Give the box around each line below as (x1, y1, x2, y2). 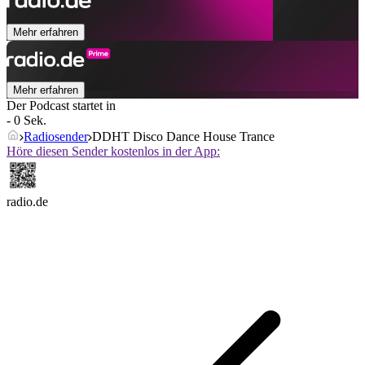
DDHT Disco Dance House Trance (92, 130, 275, 144)
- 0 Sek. (7, 113, 46, 128)
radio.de (7, 195, 48, 209)
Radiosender (24, 130, 88, 144)
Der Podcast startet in (7, 99, 116, 113)
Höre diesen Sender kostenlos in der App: (7, 144, 220, 159)
